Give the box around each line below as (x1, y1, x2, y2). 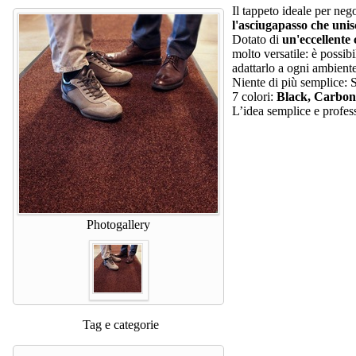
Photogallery (87, 217, 150, 231)
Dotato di (232, 32, 282, 46)
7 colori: (232, 89, 277, 103)
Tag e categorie (82, 317, 159, 331)
